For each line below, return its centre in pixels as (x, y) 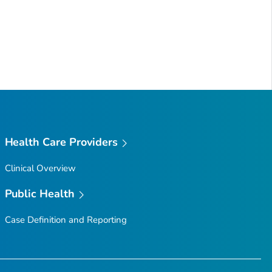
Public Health (40, 193)
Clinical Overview (40, 168)
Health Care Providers (61, 142)
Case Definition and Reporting (66, 219)
